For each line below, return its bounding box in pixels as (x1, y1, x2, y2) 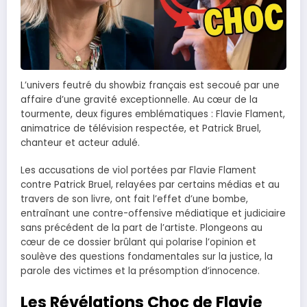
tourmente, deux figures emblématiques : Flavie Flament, (21, 107, 285, 121)
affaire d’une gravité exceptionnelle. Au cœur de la (21, 93, 258, 106)
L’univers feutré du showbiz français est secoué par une (21, 78, 280, 92)
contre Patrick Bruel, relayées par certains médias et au (21, 177, 280, 191)
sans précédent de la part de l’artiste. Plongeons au (21, 221, 262, 234)
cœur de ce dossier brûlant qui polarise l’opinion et (21, 235, 256, 249)
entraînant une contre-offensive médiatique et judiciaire (21, 206, 286, 220)
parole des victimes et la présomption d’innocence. (21, 264, 260, 278)
